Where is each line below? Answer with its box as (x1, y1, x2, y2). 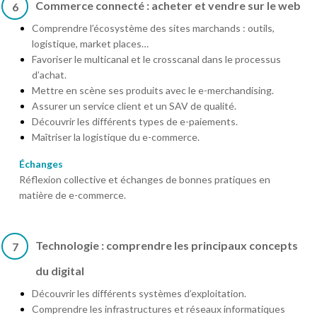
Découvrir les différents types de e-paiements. (32, 115, 238, 127)
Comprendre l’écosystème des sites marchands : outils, (32, 21, 275, 34)
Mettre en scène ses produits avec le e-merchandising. (32, 83, 274, 96)
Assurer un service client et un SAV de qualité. (32, 99, 236, 112)
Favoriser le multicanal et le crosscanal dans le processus (32, 52, 281, 65)
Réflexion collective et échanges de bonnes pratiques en (19, 173, 270, 185)
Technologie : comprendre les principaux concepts (35, 238, 298, 252)
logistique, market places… (32, 37, 149, 50)
